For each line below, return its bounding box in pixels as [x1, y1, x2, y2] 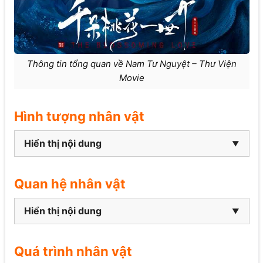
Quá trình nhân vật [14, 244, 132, 259]
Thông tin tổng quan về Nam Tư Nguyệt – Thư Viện [26, 58, 237, 70]
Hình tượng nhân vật [14, 109, 144, 124]
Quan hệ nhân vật [14, 176, 126, 192]
